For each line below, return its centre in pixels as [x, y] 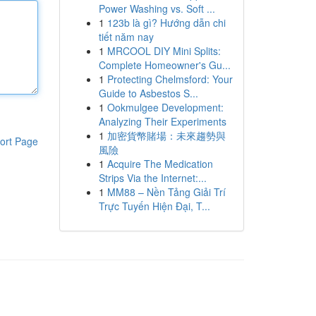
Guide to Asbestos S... [148, 93]
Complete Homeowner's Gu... [164, 65]
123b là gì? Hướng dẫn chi [166, 23]
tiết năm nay [126, 37]
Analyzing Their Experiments [162, 121]
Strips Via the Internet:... [152, 178]
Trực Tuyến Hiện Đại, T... [154, 206]
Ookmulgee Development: [165, 107]
